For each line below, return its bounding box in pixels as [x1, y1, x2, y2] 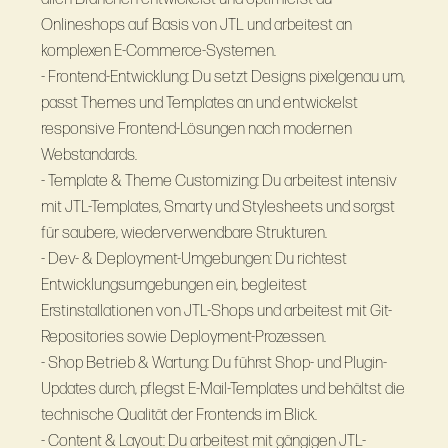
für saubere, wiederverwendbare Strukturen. [40, 222, 327, 243]
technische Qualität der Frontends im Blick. [40, 404, 317, 425]
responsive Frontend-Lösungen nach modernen [40, 118, 352, 139]
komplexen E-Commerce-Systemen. [40, 40, 276, 61]
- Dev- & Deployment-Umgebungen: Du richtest [40, 248, 347, 269]
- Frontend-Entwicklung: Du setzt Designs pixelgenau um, [40, 66, 405, 87]
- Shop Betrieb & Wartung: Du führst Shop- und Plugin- [40, 352, 387, 373]
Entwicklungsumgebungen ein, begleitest [40, 274, 307, 295]
